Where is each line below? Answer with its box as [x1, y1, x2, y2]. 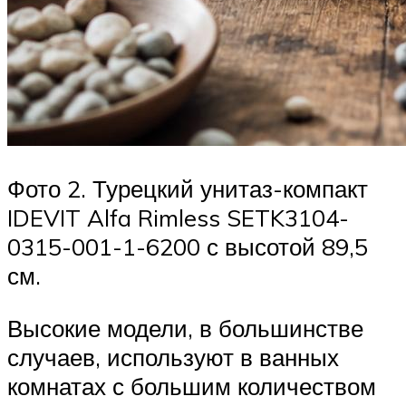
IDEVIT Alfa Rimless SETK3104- [7, 203, 349, 233]
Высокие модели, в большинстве [7, 313, 363, 343]
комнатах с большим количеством [7, 371, 376, 401]
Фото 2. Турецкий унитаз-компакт [7, 174, 368, 204]
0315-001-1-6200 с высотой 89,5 [7, 232, 368, 262]
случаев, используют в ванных [7, 342, 339, 372]
